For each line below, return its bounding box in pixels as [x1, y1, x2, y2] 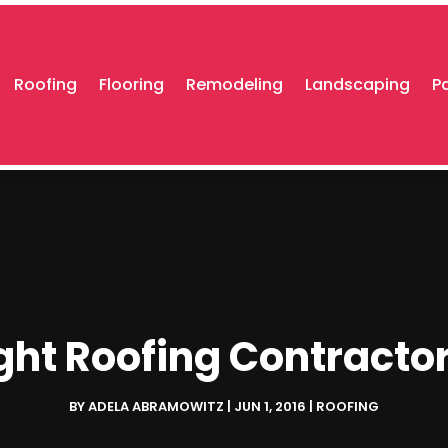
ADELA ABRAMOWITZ [88, 397, 224, 417]
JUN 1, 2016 [234, 397, 306, 417]
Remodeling [186, 73, 284, 96]
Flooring [99, 73, 165, 96]
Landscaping [305, 73, 411, 96]
